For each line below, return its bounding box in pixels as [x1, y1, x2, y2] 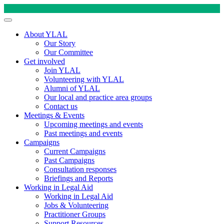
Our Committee [44, 48, 93, 56]
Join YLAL [44, 66, 80, 74]
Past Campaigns [44, 156, 94, 164]
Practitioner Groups [44, 210, 105, 218]
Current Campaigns [44, 147, 105, 155]
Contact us [44, 102, 77, 110]
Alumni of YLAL [44, 84, 100, 92]
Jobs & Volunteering [44, 201, 108, 209]
